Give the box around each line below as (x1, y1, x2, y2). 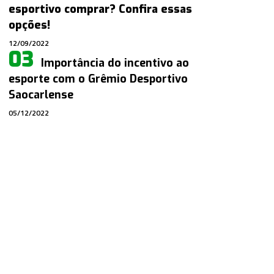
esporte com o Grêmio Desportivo (9, 72, 188, 87)
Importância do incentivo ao (41, 56, 190, 71)
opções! (9, 18, 51, 33)
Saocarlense (9, 87, 74, 103)
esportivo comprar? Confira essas (9, 2, 193, 17)
